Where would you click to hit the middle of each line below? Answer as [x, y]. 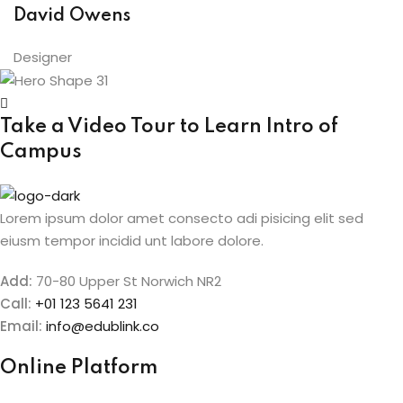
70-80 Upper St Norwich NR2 [127, 281]
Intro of [302, 127]
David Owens [72, 16]
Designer [43, 57]
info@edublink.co [103, 326]
